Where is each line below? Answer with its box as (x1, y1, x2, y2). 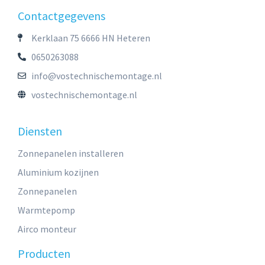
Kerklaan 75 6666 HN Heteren (31, 31, 150, 44)
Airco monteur (18, 222, 76, 235)
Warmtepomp (18, 203, 75, 216)
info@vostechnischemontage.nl (31, 69, 162, 82)
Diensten (18, 123, 62, 138)
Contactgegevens (18, 8, 105, 23)
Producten (18, 245, 70, 261)
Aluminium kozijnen (18, 166, 99, 178)
